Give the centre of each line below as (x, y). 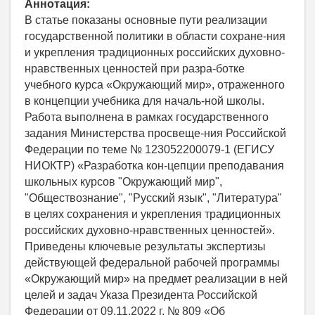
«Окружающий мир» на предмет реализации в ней (156, 278)
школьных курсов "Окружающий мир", (123, 181)
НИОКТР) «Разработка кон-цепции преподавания (154, 165)
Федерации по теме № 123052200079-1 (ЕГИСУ (149, 149)
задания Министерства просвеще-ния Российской (155, 133)
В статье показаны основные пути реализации (146, 20)
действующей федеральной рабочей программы (152, 262)
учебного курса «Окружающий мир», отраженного (155, 84)
